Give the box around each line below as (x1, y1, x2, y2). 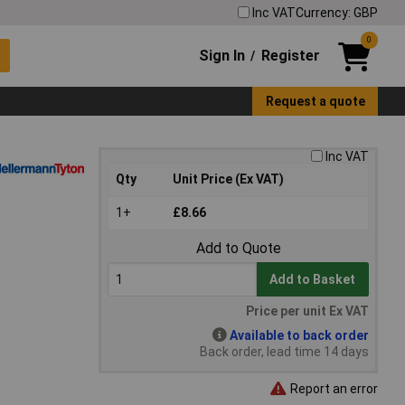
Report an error (287, 381, 378, 396)
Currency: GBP (296, 5, 378, 20)
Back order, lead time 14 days (200, 344, 369, 360)
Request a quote (265, 93, 365, 108)
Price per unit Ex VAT (246, 304, 369, 319)
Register (260, 46, 320, 64)
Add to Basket (269, 272, 356, 287)
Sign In (199, 46, 246, 64)
